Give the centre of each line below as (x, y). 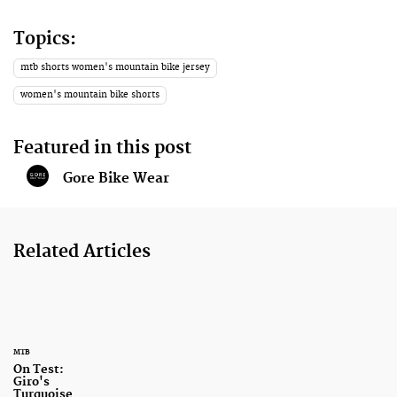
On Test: (39, 370)
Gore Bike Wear (116, 178)
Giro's (31, 382)
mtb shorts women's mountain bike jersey (116, 68)
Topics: (45, 39)
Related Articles (82, 251)
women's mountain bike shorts (90, 95)
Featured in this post (102, 148)
